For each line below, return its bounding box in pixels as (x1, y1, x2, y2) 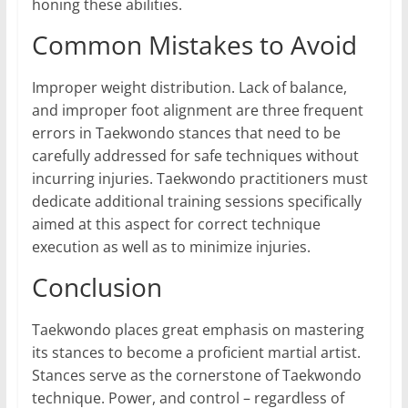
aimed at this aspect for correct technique (31, 214, 321, 235)
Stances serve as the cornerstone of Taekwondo (31, 365, 362, 386)
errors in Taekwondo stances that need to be (31, 123, 341, 144)
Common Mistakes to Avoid (31, 27, 357, 63)
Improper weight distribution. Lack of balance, (31, 77, 347, 98)
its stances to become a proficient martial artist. (31, 342, 361, 363)
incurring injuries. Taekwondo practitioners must (31, 168, 368, 189)
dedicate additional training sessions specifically (31, 191, 362, 212)
